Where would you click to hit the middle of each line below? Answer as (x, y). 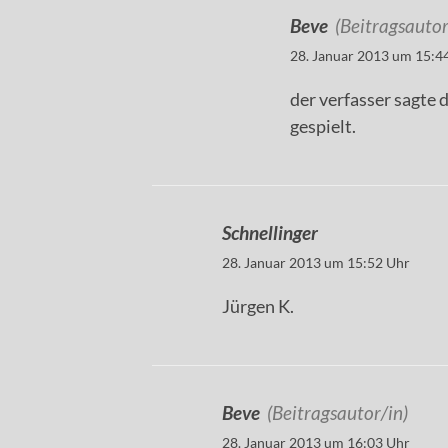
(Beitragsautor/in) (337, 413)
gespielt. (322, 126)
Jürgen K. (258, 306)
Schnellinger (270, 233)
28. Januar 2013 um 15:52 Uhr (316, 263)
